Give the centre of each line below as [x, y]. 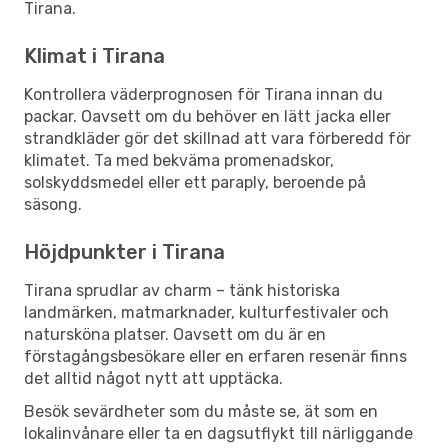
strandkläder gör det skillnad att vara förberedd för [217, 138]
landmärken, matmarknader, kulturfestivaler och [206, 312]
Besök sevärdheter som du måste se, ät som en [201, 411]
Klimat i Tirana [94, 55]
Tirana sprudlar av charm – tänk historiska [182, 290]
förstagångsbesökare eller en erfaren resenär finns [215, 356]
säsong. [53, 204]
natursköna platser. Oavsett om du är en [175, 334]
